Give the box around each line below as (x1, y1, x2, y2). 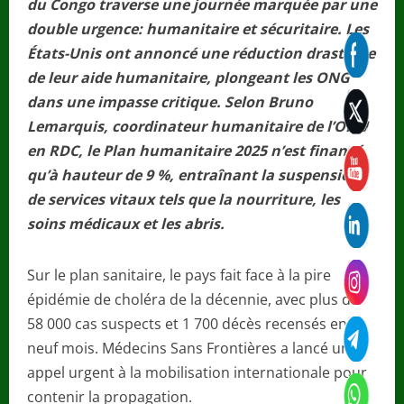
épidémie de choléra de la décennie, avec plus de (27, 289, 359, 310)
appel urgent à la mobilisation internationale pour (27, 363, 367, 383)
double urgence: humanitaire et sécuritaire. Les (27, 19, 369, 40)
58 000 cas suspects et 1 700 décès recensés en (27, 314, 347, 335)
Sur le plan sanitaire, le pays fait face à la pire (27, 265, 331, 286)
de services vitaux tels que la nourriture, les (27, 189, 340, 210)
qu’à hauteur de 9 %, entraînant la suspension (27, 165, 360, 186)
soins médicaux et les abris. (27, 214, 225, 234)
